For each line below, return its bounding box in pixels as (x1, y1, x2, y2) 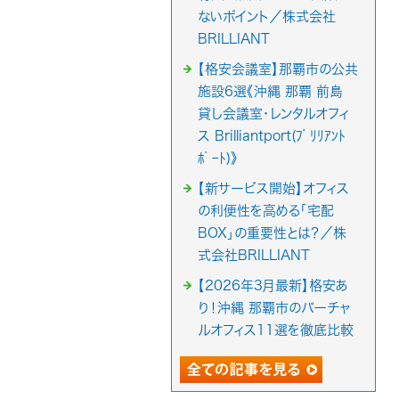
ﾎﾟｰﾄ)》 (198, 151, 238, 165)
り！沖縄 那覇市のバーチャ (198, 301, 351, 314)
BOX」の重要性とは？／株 (198, 226, 346, 240)
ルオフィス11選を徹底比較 (198, 323, 354, 337)
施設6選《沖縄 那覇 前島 (198, 85, 343, 98)
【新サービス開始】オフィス (198, 182, 349, 195)
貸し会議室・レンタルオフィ (198, 107, 349, 120)
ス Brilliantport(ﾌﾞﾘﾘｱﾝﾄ (198, 129, 346, 142)
